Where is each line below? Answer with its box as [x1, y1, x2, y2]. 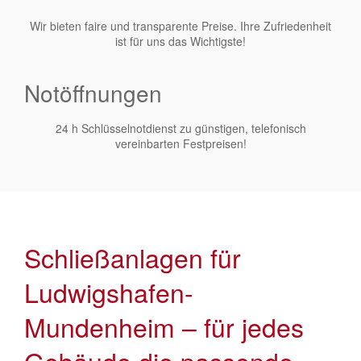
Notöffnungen [24, 76, 162, 109]
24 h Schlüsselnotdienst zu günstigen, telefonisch [55, 119, 306, 136]
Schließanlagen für [24, 238, 241, 276]
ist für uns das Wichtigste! [115, 32, 246, 49]
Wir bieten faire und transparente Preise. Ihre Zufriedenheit [30, 17, 331, 34]
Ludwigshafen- [24, 272, 193, 310]
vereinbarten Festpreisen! [114, 135, 247, 151]
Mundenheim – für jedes [24, 307, 304, 345]
